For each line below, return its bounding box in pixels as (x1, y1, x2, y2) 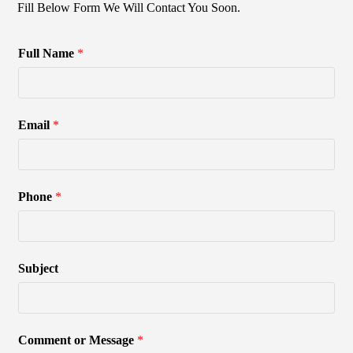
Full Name (18, 46, 78, 60)
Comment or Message (18, 333, 138, 347)
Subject (18, 262, 59, 275)
